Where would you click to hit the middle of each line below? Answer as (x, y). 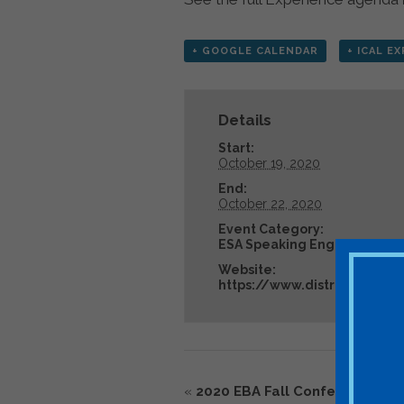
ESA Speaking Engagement (308, 244)
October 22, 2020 (271, 203)
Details (245, 119)
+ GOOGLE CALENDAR (255, 50)
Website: (248, 269)
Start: (237, 147)
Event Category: (271, 229)
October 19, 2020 (270, 163)
